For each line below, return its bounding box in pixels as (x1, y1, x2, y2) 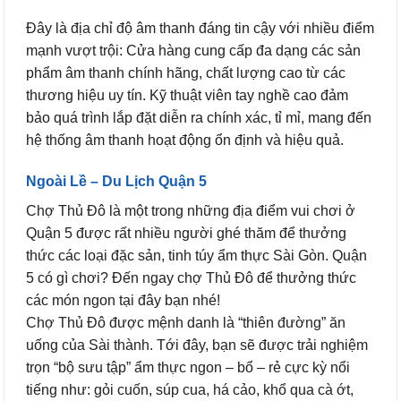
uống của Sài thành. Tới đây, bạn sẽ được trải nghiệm (26, 337, 368, 353)
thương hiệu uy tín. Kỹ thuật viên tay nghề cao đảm (26, 88, 348, 104)
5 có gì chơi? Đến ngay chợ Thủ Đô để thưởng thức (26, 269, 356, 286)
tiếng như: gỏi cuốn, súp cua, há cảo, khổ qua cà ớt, (26, 381, 354, 397)
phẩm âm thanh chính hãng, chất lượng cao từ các (26, 65, 346, 81)
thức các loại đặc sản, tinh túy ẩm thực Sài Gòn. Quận (26, 247, 367, 263)
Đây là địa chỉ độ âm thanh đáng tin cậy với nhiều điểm (26, 21, 374, 37)
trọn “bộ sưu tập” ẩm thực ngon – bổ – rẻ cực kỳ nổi (26, 359, 350, 375)
